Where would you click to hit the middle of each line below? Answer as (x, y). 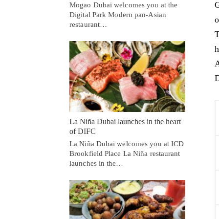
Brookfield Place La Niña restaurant (125, 153)
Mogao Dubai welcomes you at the (124, 5)
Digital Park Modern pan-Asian (118, 15)
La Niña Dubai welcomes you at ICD (127, 143)
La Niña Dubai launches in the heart (125, 121)
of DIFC (83, 131)
